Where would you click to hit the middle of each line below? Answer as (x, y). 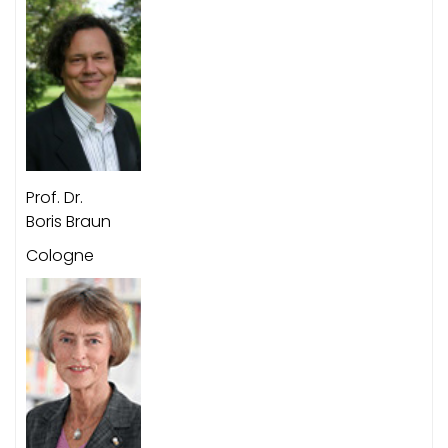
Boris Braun (68, 221)
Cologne (60, 255)
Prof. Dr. (54, 197)
